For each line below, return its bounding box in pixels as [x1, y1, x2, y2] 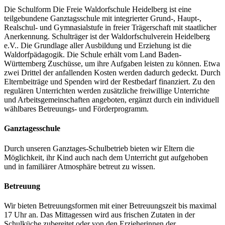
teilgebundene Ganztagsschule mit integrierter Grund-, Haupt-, [4, 14, 201, 23]
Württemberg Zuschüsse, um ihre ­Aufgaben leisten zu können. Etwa [4, 59, 220, 68]
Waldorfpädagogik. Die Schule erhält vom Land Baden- [4, 50, 181, 59]
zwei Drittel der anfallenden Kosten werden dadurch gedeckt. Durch [4, 68, 220, 77]
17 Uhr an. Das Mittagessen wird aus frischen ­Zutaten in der [4, 210, 195, 219]
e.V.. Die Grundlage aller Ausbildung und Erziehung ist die [4, 41, 191, 50]
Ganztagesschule [4, 124, 60, 133]
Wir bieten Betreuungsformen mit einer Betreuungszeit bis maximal [4, 201, 216, 210]
